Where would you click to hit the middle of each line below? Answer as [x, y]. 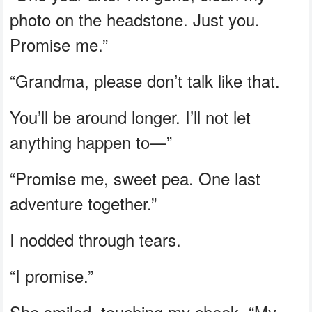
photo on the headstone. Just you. [135, 19]
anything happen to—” [91, 141]
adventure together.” [84, 203]
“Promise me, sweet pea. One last [135, 178]
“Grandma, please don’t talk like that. [145, 80]
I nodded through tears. [96, 239]
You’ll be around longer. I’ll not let [131, 116]
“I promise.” [52, 275]
